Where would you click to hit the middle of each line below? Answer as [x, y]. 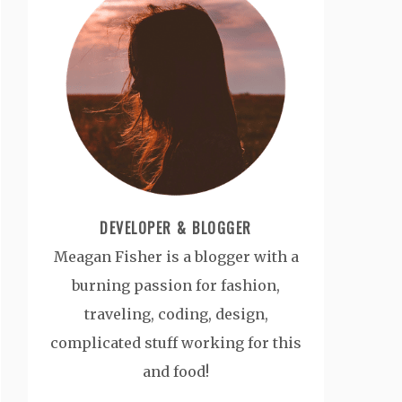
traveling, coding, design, [176, 314]
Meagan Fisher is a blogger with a [176, 257]
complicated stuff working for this [176, 343]
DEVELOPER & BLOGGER [176, 228]
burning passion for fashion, [176, 285]
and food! [176, 371]
